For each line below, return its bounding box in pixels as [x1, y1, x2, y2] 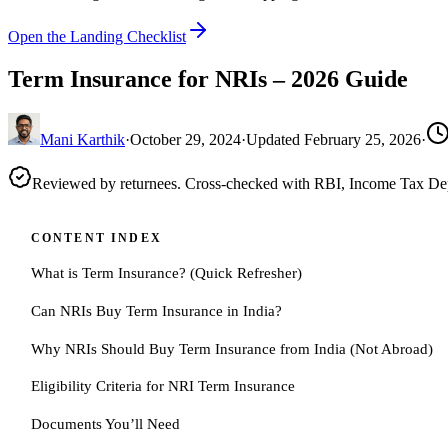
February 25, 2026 [304, 131, 421, 149]
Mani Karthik [40, 131, 125, 149]
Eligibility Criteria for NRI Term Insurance [30, 377, 295, 395]
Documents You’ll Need [30, 414, 180, 432]
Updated [246, 131, 304, 149]
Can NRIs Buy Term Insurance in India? [30, 302, 282, 320]
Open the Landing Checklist [8, 28, 186, 46]
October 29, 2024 [130, 131, 241, 149]
